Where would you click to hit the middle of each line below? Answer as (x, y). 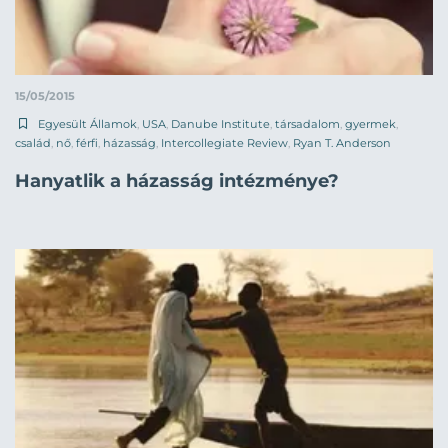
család (33, 142)
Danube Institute (220, 123)
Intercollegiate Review (224, 142)
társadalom (307, 123)
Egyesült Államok (87, 123)
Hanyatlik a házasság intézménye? (177, 180)
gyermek (370, 123)
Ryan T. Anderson (342, 142)
